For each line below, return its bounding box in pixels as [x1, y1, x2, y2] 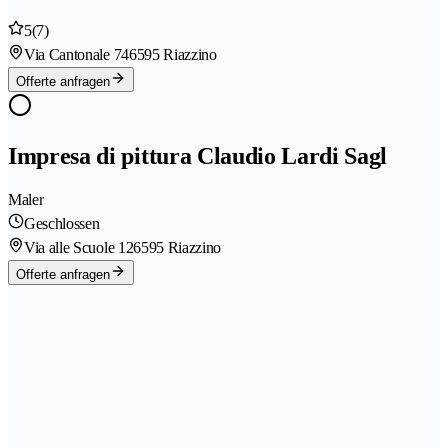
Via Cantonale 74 [24, 46, 129, 64]
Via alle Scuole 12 [24, 238, 134, 256]
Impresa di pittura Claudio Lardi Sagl [8, 143, 388, 169]
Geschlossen [24, 214, 100, 232]
